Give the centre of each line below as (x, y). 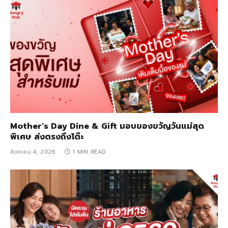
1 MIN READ (89, 152)
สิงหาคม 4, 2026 (33, 152)
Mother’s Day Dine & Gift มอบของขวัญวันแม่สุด (107, 126)
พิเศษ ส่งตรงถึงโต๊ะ (47, 137)
